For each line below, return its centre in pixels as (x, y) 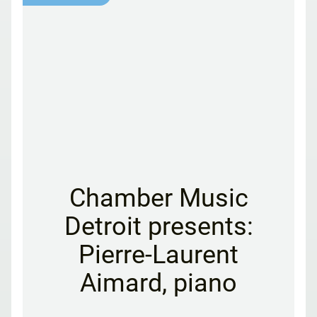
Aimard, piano (158, 283)
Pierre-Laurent (158, 255)
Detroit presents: (158, 227)
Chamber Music (158, 198)
